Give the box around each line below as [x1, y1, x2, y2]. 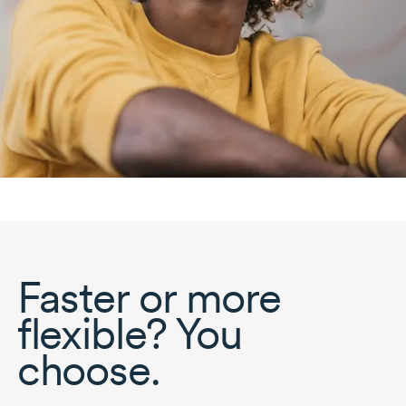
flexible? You [16, 306, 243, 360]
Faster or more [16, 270, 282, 324]
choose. [16, 343, 160, 396]
